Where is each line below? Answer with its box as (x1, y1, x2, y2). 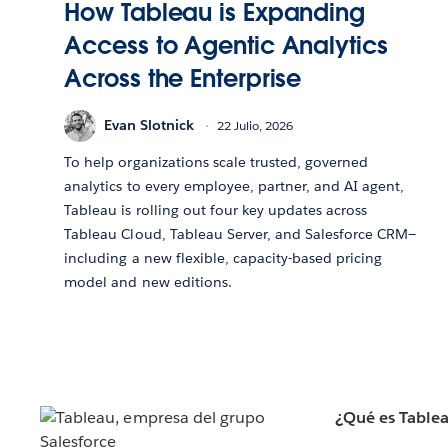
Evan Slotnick (104, 116, 195, 135)
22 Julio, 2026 (217, 117, 294, 135)
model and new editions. (64, 272, 232, 291)
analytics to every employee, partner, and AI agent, (64, 176, 405, 195)
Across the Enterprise (64, 62, 302, 94)
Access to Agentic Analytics (64, 29, 388, 61)
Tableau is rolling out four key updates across (64, 200, 368, 219)
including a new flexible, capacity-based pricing (64, 248, 383, 267)
